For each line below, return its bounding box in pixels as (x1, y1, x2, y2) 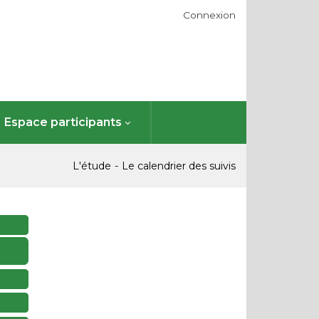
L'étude (73, 159, 111, 172)
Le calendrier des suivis (122, 159, 236, 172)
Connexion (183, 9, 236, 21)
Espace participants (4, 115, 122, 129)
